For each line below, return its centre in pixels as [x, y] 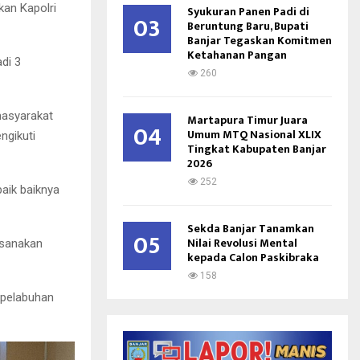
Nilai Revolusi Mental [242, 243]
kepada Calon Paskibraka [253, 258]
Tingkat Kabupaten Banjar [257, 149]
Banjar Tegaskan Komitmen [260, 41]
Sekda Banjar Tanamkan [251, 229]
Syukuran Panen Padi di [248, 12]
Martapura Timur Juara [247, 120]
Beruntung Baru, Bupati [248, 26]
